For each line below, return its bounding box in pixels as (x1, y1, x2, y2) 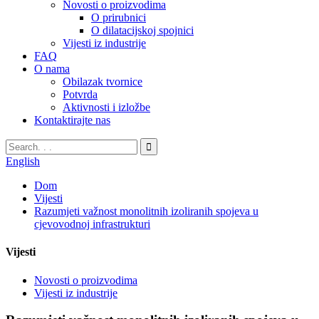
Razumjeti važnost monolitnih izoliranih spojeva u (34, 205, 258, 217)
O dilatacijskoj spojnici (91, 24, 194, 36)
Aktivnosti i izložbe (63, 101, 150, 113)
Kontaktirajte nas (34, 114, 110, 126)
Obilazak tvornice (63, 75, 142, 88)
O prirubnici (91, 11, 146, 23)
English (6, 155, 40, 167)
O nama (34, 63, 70, 75)
